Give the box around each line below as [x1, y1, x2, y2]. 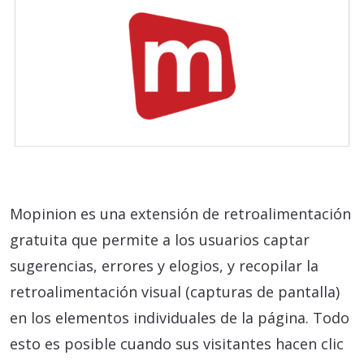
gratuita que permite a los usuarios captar [10, 229, 310, 249]
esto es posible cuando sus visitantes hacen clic [10, 333, 344, 353]
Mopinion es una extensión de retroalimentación [10, 203, 351, 223]
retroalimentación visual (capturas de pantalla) [10, 281, 340, 301]
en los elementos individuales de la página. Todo [10, 307, 349, 327]
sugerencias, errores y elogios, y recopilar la [10, 255, 318, 275]
